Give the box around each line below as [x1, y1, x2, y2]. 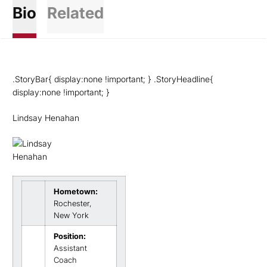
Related [46, 4, 104, 22]
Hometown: [54, 187, 98, 196]
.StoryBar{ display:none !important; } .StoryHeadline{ [13, 74, 213, 84]
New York [54, 210, 89, 220]
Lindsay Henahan [13, 113, 79, 123]
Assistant [54, 243, 87, 253]
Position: [54, 231, 86, 241]
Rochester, [54, 198, 91, 208]
